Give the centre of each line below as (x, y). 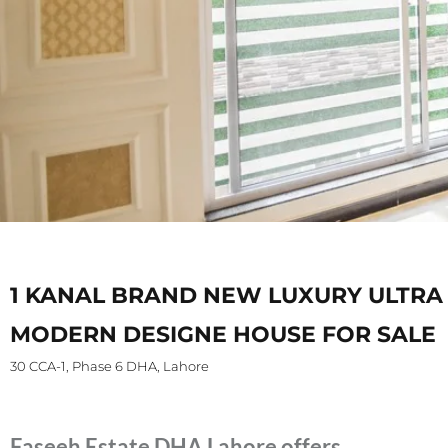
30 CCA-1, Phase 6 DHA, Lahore (109, 366)
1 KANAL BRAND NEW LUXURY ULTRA (226, 295)
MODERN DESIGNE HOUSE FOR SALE (223, 334)
